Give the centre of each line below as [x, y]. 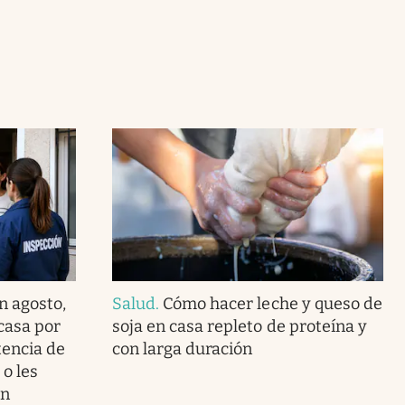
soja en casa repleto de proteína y [239, 326]
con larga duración [182, 348]
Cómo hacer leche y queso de [273, 303]
